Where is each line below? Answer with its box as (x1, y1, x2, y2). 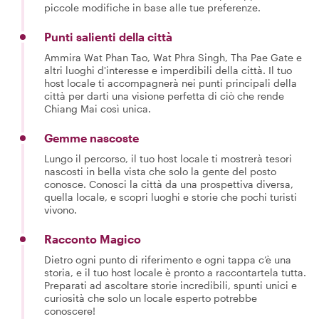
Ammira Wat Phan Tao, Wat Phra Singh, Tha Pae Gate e (44, 51, 302, 63)
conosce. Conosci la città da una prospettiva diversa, (44, 177, 293, 190)
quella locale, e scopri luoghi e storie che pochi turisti (44, 190, 297, 203)
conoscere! (44, 304, 95, 317)
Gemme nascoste (44, 130, 139, 145)
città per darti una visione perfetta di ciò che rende (44, 89, 284, 102)
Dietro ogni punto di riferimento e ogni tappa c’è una (44, 253, 291, 266)
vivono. (44, 203, 77, 216)
